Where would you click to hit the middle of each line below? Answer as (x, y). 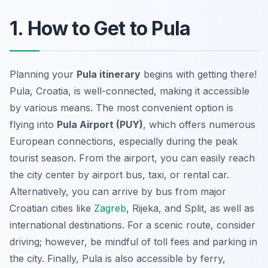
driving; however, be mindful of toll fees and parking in (133, 241)
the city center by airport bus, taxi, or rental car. (119, 174)
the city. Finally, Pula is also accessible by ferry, (118, 258)
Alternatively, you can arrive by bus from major (118, 191)
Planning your (43, 74)
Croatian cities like (52, 208)
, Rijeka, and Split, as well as (190, 208)
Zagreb (110, 208)
